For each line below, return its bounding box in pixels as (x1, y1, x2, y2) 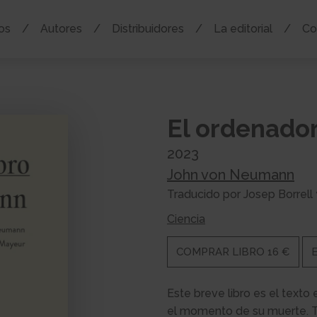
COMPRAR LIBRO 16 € (176, 245, 290, 258)
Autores (40, 22, 82, 36)
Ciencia (167, 212, 205, 226)
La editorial (213, 22, 272, 36)
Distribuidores (111, 22, 184, 36)
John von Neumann (167, 166, 294, 183)
